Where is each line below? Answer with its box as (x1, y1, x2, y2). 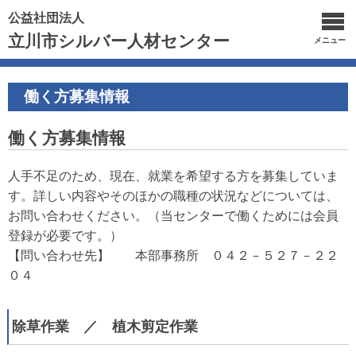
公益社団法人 (8, 11, 84, 25)
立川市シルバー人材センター (8, 32, 230, 50)
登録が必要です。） (8, 229, 122, 242)
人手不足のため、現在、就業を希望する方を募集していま (8, 169, 339, 183)
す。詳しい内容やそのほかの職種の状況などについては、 (8, 189, 339, 203)
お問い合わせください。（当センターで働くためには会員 (8, 209, 339, 222)
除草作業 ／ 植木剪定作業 (12, 319, 199, 335)
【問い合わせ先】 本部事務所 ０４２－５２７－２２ (8, 249, 339, 262)
